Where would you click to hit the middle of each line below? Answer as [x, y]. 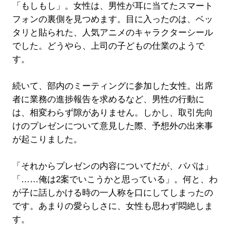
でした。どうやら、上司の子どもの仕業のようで [108, 46]
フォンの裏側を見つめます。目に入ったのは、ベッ [112, 20]
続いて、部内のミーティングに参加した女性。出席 [112, 86]
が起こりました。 [47, 140]
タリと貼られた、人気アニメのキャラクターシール [112, 33]
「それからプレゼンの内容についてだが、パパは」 [112, 166]
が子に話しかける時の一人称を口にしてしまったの [112, 193]
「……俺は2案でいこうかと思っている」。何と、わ [115, 180]
